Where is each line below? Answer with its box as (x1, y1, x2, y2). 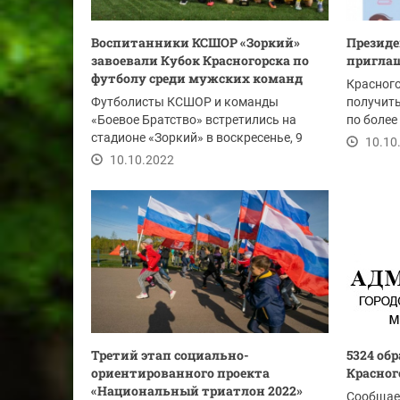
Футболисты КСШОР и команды (91, 95, 279, 109)
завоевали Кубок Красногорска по (91, 52, 309, 69)
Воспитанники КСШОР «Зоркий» (91, 34, 300, 51)
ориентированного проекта (91, 364, 270, 381)
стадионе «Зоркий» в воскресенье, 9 (91, 130, 303, 145)
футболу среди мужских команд (91, 70, 303, 87)
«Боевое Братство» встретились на (91, 112, 296, 127)
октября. (91, 148, 144, 162)
